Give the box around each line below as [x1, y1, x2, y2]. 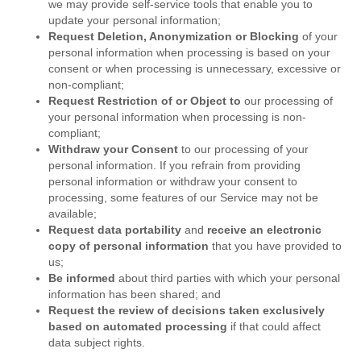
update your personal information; [48, 14, 221, 27]
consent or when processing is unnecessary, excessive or [48, 62, 341, 76]
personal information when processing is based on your [48, 46, 330, 60]
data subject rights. [48, 336, 145, 350]
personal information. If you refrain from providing [48, 159, 301, 172]
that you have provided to [209, 239, 342, 253]
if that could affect [227, 320, 321, 334]
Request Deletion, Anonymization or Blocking [48, 30, 299, 44]
